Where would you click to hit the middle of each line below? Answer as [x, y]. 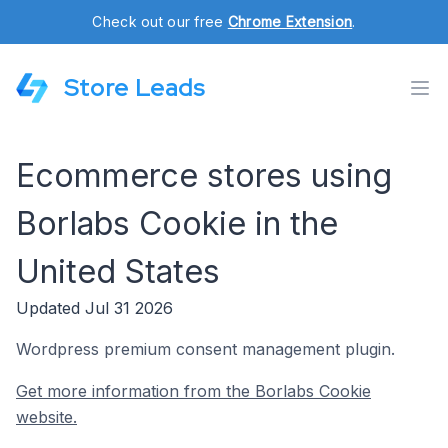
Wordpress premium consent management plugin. [205, 349]
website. [46, 417]
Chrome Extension [290, 21]
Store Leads [134, 87]
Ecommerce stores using [204, 175]
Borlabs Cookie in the [177, 223]
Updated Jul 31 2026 [94, 308]
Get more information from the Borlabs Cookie [193, 391]
